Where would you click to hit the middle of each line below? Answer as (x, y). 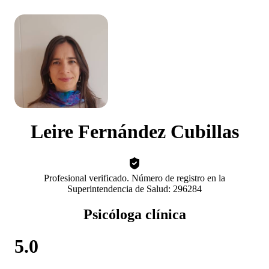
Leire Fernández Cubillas (134, 132)
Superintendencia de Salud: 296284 (134, 189)
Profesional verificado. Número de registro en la (134, 178)
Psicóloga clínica (134, 214)
